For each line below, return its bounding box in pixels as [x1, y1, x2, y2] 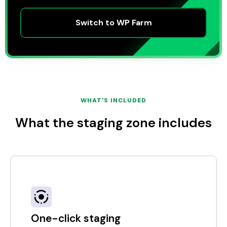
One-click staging [31, 211, 121, 225]
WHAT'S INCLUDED [81, 96, 146, 104]
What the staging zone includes [15, 115, 212, 131]
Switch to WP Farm [75, 17, 152, 28]
